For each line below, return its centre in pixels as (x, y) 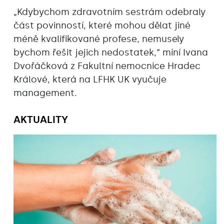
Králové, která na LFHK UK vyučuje (90, 79)
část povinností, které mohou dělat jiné (102, 25)
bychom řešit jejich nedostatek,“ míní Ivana (111, 52)
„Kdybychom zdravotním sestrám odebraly (109, 12)
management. (46, 93)
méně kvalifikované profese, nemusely (99, 39)
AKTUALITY (41, 119)
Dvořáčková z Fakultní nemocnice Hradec (107, 66)
